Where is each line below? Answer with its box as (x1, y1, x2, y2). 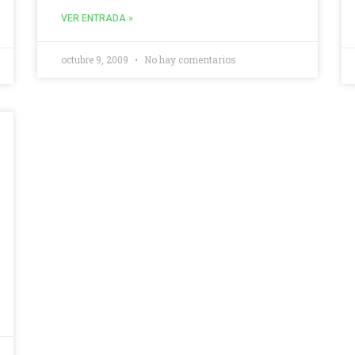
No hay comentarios (142, 52, 237, 66)
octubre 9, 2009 (61, 52, 132, 66)
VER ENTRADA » (61, 12, 134, 24)
